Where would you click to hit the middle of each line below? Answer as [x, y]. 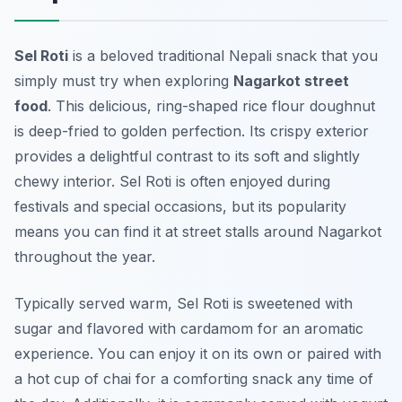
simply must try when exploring [124, 81]
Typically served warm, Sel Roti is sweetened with [184, 304]
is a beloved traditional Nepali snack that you [223, 56]
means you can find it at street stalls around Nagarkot [198, 232]
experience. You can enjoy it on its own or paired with [198, 354]
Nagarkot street [291, 81]
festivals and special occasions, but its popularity [180, 207]
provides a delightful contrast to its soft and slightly [187, 157]
